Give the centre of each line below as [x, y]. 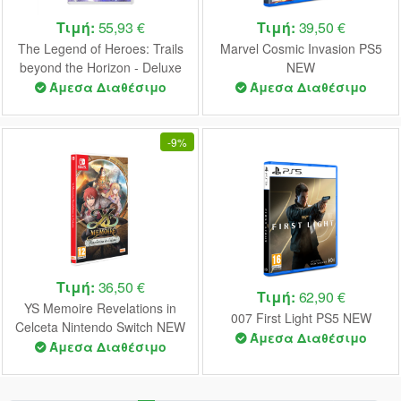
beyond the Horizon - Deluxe [100, 68]
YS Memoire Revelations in [100, 308]
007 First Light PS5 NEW [301, 317]
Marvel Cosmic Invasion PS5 [301, 49]
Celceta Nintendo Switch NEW [100, 327]
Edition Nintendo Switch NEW [100, 86]
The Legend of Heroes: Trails [100, 49]
